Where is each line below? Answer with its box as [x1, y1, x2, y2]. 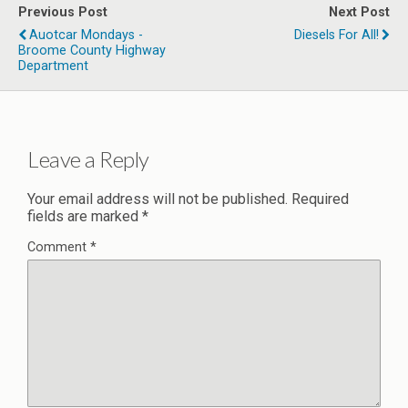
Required [291, 189, 349, 208]
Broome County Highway [18, 42, 166, 58]
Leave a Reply [27, 145, 149, 172]
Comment [27, 239, 90, 255]
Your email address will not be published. [27, 189, 288, 208]
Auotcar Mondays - [29, 26, 143, 43]
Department [18, 57, 88, 74]
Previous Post [18, 4, 107, 20]
